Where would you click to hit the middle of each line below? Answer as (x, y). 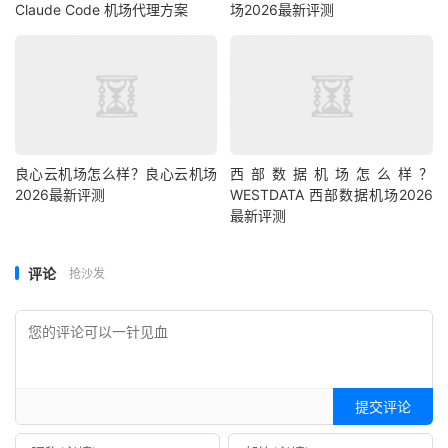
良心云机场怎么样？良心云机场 (116, 173)
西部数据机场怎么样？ (331, 173)
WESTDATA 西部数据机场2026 (331, 194)
